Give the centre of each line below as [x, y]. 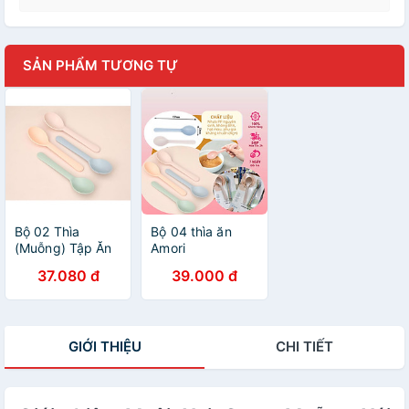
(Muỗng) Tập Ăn [63, 247]
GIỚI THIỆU [105, 346]
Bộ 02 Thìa [47, 231]
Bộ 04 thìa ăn [191, 231]
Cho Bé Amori [56, 264]
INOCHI [38, 280]
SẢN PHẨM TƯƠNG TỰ [100, 66]
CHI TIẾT [304, 346]
